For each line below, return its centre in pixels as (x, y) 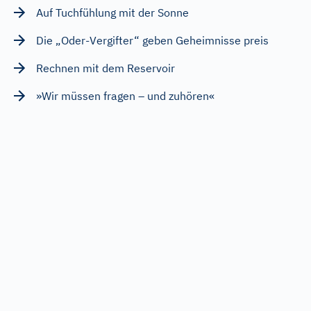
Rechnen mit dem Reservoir (106, 68)
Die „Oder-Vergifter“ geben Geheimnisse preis (152, 41)
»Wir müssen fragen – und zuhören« (125, 96)
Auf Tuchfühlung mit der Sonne (112, 13)
